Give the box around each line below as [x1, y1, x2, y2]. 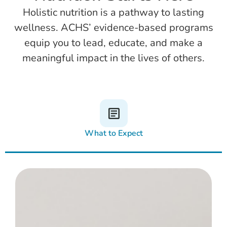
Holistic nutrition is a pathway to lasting [23, 6, 204, 20]
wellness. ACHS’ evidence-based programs [14, 21, 213, 35]
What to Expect [84, 128, 143, 139]
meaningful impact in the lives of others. [22, 51, 205, 65]
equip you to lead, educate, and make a [24, 36, 203, 50]
